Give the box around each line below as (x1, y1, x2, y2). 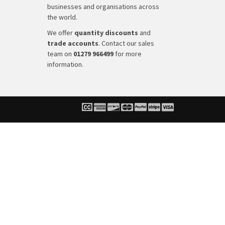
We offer (47, 28, 74, 37)
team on (47, 49, 73, 58)
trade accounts (47, 39, 98, 48)
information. (47, 60, 83, 69)
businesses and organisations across (47, 2, 159, 11)
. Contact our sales (98, 39, 154, 48)
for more (113, 49, 142, 58)
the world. (47, 13, 77, 22)
